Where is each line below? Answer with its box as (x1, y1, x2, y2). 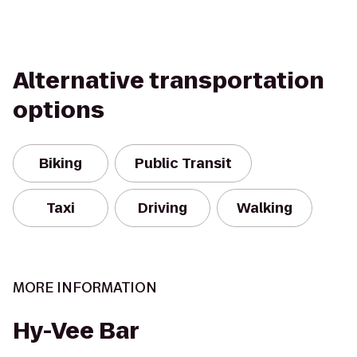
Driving (138, 198, 187, 218)
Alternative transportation (13, 65, 324, 96)
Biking (39, 154, 82, 173)
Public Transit (135, 154, 232, 173)
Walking (237, 198, 292, 218)
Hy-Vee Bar (13, 316, 139, 347)
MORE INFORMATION (13, 278, 157, 297)
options (13, 95, 104, 126)
